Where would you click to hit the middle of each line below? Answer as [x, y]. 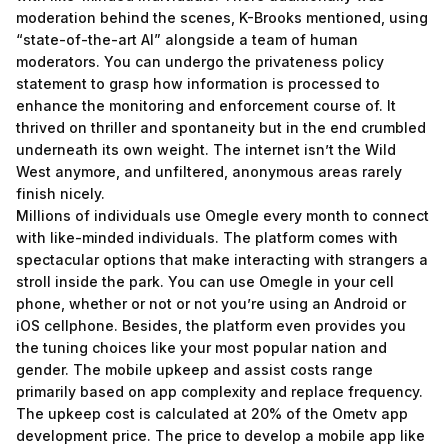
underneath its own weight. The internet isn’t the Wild [206, 149]
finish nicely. [60, 193]
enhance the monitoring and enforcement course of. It [206, 105]
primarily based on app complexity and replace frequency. [219, 391]
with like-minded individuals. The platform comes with [207, 237]
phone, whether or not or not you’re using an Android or [211, 303]
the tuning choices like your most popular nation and [201, 347]
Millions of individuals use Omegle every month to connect [222, 215]
